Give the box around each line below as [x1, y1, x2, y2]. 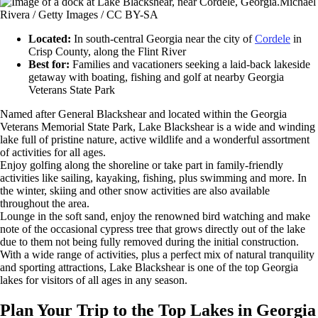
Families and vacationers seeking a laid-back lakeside [70, 57, 310, 70]
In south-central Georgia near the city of [71, 32, 255, 45]
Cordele [255, 32, 290, 45]
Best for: [28, 57, 70, 70]
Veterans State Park [28, 83, 115, 96]
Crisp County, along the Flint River [28, 45, 186, 57]
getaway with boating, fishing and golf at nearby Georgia [28, 70, 284, 83]
